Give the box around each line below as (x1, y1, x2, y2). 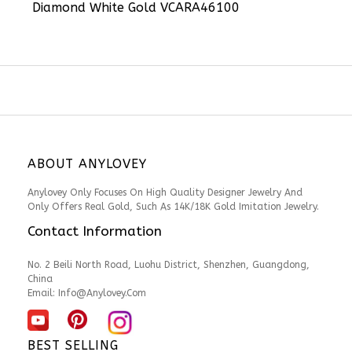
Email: (27, 287, 58, 299)
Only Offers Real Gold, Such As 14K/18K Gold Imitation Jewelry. (27, 200, 319, 212)
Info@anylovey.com (58, 287, 146, 299)
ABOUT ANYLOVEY (27, 156, 147, 171)
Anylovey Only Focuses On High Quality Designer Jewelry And (27, 186, 302, 198)
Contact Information (27, 222, 162, 240)
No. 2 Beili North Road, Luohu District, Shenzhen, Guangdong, (27, 258, 310, 270)
